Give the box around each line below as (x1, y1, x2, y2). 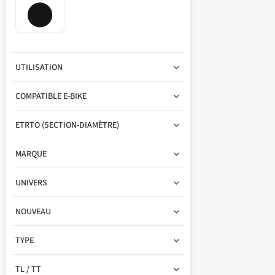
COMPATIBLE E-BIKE (15, 90, 87, 103)
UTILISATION (15, 61, 63, 74)
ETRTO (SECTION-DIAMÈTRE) (15, 119, 119, 131)
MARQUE (15, 148, 47, 160)
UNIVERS (15, 177, 47, 189)
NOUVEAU (15, 206, 51, 218)
